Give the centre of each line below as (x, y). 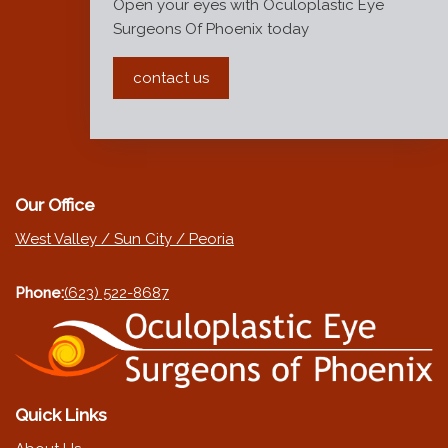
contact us (170, 78)
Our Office (55, 205)
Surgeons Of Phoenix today (210, 29)
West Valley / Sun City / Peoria (124, 239)
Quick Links (61, 415)
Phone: (39, 293)
